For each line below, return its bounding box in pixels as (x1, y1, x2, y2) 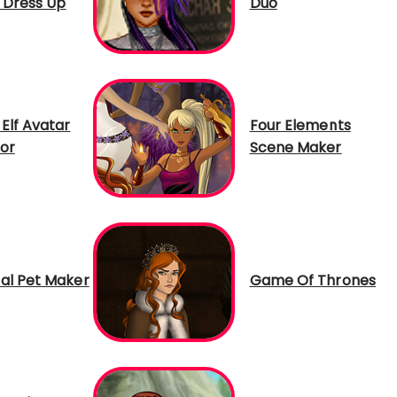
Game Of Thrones (249, 270, 376, 292)
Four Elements (249, 114, 351, 136)
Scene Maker (249, 136, 342, 158)
